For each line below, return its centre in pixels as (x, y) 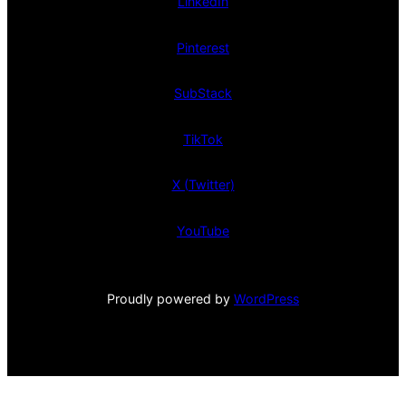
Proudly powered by (170, 298)
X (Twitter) (203, 185)
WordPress (266, 298)
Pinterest (203, 47)
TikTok (203, 139)
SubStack (203, 93)
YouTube (203, 231)
